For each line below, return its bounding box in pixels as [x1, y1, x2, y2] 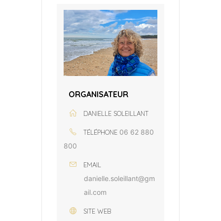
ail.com [84, 187, 107, 196]
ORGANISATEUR [69, 89, 128, 99]
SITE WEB [83, 207, 111, 215]
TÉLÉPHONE [83, 128, 117, 136]
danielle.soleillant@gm [84, 174, 155, 183]
